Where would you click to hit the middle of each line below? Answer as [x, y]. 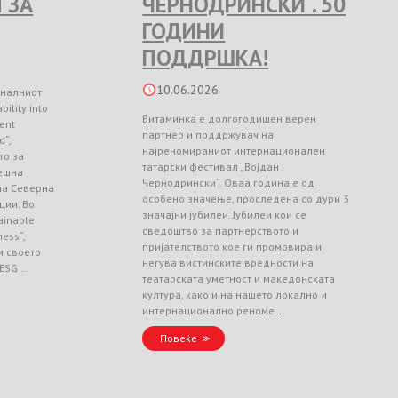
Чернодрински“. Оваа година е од [229, 182]
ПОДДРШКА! [206, 57]
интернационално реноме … [214, 310]
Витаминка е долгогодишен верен [230, 118]
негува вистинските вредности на [228, 262]
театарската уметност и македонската [239, 278]
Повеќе [179, 338]
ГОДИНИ [184, 31]
